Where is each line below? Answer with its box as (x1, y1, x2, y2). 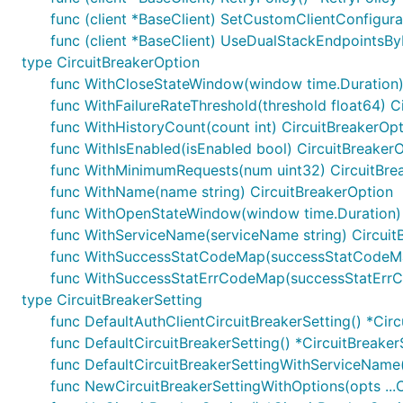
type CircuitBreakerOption (22, 53, 200, 71)
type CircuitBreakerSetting (22, 291, 202, 309)
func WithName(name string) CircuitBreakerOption (50, 183, 393, 201)
